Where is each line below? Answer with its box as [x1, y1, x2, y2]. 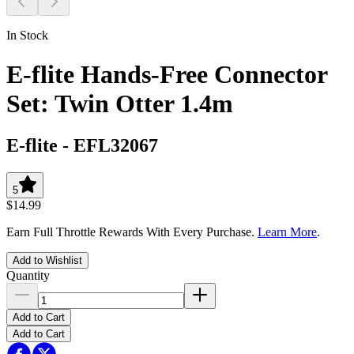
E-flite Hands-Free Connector [6, 59, 327, 88]
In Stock [6, 28, 48, 43]
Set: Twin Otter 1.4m [6, 88, 233, 118]
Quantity [6, 268, 50, 282]
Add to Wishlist [13, 254, 82, 266]
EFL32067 [73, 134, 158, 156]
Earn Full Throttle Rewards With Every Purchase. [6, 224, 258, 239]
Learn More [258, 224, 317, 239]
